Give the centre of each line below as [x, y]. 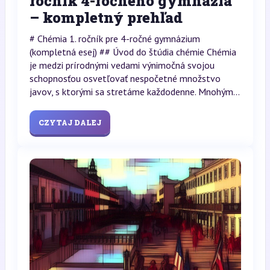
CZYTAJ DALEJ [70, 122]
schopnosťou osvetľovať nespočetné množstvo [125, 78]
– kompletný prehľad [106, 17]
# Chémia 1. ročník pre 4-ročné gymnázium [115, 38]
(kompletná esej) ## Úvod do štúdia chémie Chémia [133, 52]
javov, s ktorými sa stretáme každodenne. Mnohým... [134, 91]
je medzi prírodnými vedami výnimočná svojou [122, 65]
